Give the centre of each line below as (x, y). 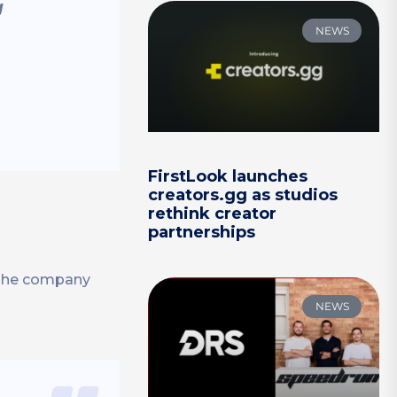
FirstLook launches (228, 176)
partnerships (202, 232)
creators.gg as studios (243, 195)
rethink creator (213, 213)
